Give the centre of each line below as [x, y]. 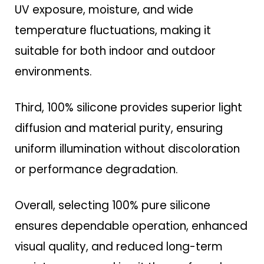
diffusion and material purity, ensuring [119, 128]
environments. [53, 72]
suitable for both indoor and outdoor [115, 51]
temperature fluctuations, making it [113, 31]
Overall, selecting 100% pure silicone [113, 206]
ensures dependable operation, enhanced [131, 226]
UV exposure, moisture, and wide [104, 10]
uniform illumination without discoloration [127, 149]
